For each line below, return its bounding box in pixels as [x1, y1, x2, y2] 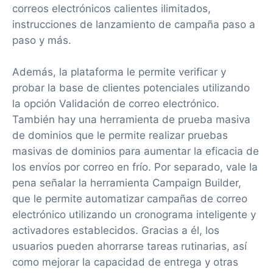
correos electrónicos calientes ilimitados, [12, 2, 211, 15]
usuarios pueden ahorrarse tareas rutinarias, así [12, 240, 247, 252]
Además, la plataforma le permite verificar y [12, 66, 226, 78]
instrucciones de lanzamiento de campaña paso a [12, 18, 255, 30]
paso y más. [12, 34, 71, 46]
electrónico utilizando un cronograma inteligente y [12, 208, 256, 221]
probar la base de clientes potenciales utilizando [12, 82, 250, 94]
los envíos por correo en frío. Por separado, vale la [12, 161, 258, 173]
